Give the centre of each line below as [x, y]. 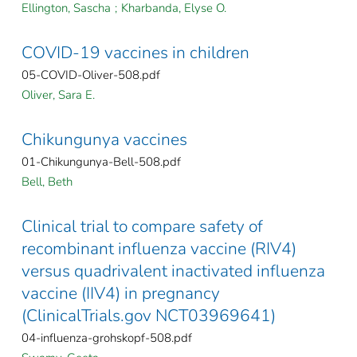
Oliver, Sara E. [58, 94]
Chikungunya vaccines [104, 139]
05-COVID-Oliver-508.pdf [91, 75]
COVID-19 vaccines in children [135, 52]
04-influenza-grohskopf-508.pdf [107, 337]
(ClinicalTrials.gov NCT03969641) [149, 315]
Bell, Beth [47, 181]
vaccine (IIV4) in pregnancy [121, 293]
